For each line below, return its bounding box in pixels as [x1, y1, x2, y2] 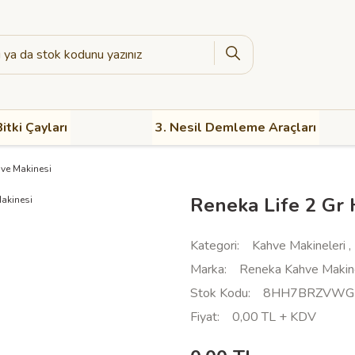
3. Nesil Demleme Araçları [155, 119, 317, 136]
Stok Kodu [190, 284, 248, 302]
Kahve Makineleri [252, 237, 345, 254]
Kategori [190, 237, 237, 254]
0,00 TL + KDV [232, 308, 316, 326]
